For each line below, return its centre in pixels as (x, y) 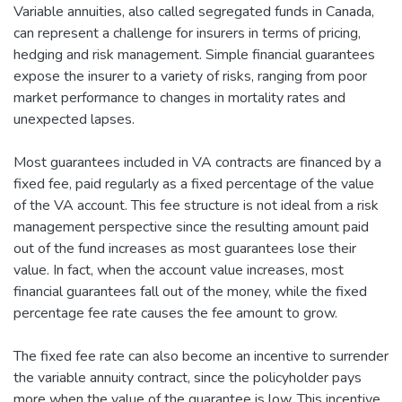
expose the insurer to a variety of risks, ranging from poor (190, 76)
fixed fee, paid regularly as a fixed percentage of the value (194, 184)
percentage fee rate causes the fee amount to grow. (175, 313)
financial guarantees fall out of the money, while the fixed (190, 291)
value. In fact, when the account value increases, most (179, 270)
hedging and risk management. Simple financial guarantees (194, 54)
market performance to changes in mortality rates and (179, 97)
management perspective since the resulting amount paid (191, 227)
